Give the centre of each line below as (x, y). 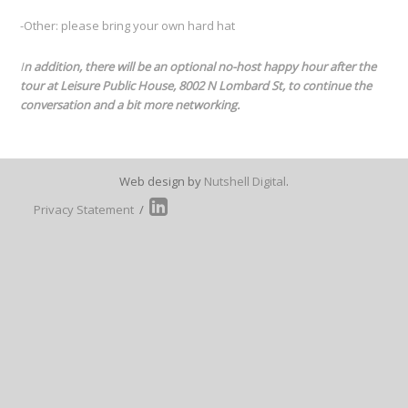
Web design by (162, 182)
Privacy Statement (84, 210)
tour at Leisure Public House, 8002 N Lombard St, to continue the (196, 86)
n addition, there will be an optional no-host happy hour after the (200, 67)
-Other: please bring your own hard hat (128, 26)
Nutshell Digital (245, 182)
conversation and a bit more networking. (132, 105)
